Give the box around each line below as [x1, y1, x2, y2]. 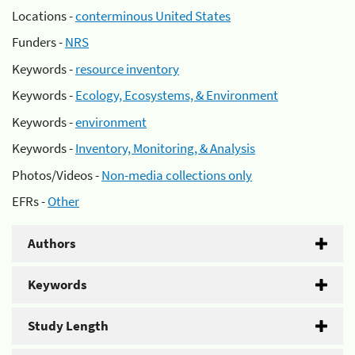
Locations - [12, 6, 75, 25]
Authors [28, 235, 76, 252]
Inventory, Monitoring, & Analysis [75, 139, 255, 157]
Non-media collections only [101, 166, 252, 184]
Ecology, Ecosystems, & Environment [75, 86, 278, 104]
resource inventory [75, 59, 179, 78]
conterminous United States [75, 6, 231, 25]
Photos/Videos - [12, 166, 101, 184]
